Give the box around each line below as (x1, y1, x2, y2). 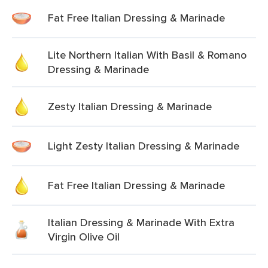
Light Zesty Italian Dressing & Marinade (48, 138, 239, 153)
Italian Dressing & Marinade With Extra (48, 215, 234, 230)
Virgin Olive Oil (48, 229, 120, 244)
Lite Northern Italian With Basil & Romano (48, 47, 246, 62)
